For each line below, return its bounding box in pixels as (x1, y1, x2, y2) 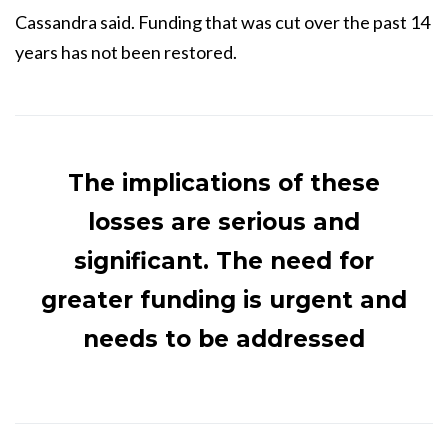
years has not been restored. (15, 41, 237, 63)
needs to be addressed (83, 325, 365, 353)
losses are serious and (88, 208, 360, 236)
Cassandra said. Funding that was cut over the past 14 (15, 11, 430, 33)
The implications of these (68, 169, 380, 197)
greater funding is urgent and (41, 286, 407, 314)
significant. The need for (74, 247, 374, 275)
